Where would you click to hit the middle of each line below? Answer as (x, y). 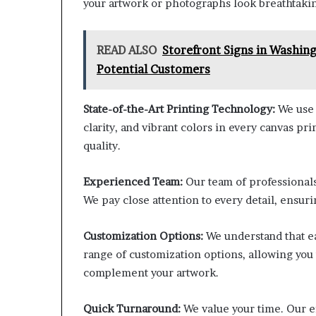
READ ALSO (127, 50)
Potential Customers (153, 69)
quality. (102, 146)
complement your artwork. (151, 273)
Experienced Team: (133, 182)
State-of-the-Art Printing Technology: (179, 109)
